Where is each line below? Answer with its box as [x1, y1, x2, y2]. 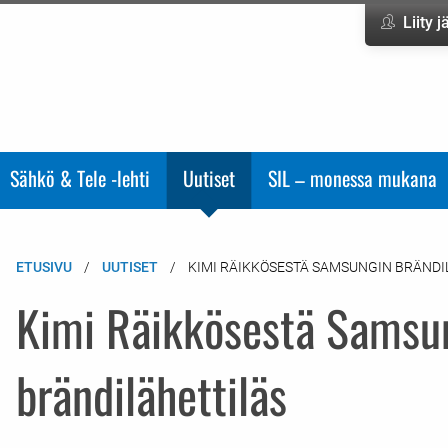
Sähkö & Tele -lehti [10, 163, 150, 193]
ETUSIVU [15, 258, 72, 275]
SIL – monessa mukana [268, 163, 437, 193]
